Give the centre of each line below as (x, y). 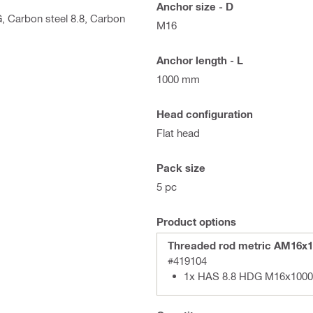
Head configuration (205, 114)
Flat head (178, 133)
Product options (196, 221)
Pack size (181, 168)
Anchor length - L (200, 60)
